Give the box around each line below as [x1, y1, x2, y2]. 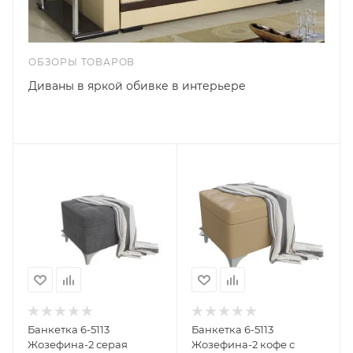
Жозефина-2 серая [28, 338, 128, 351]
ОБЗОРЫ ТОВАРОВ [28, 55, 136, 68]
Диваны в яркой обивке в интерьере [28, 78, 246, 93]
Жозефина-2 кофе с [191, 338, 295, 351]
